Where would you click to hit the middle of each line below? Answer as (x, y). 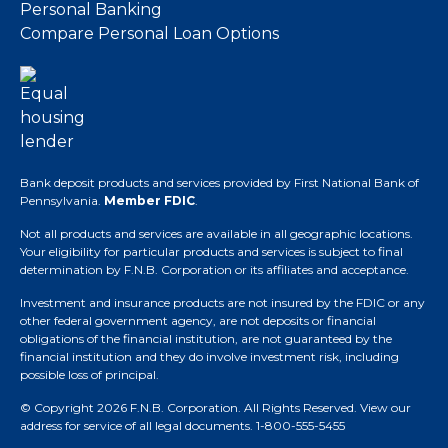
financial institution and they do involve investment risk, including (209, 356)
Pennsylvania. (62, 200)
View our (385, 407)
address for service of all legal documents (135, 425)
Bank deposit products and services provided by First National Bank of (219, 182)
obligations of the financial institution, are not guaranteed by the (206, 338)
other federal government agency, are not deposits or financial (198, 320)
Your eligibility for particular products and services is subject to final (211, 251)
